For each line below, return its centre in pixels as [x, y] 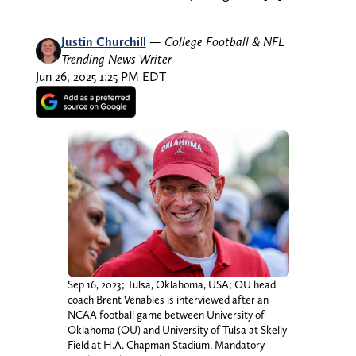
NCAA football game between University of [166, 315]
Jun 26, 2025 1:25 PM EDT [101, 76]
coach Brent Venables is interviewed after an [168, 300]
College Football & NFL [224, 41]
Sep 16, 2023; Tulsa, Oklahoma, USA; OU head [171, 285]
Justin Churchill [103, 41]
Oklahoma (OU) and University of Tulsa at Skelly [177, 330]
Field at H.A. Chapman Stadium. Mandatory [166, 345]
